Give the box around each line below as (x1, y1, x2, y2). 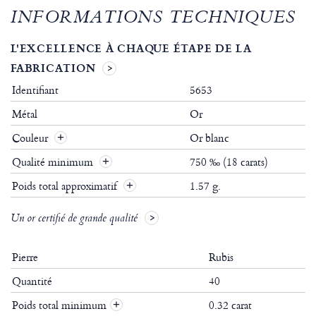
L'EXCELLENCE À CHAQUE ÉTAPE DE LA (11, 40, 252, 56)
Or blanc (190, 130, 229, 147)
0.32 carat (209, 297, 252, 314)
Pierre (12, 249, 38, 266)
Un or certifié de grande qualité (11, 210, 138, 229)
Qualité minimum (12, 154, 96, 171)
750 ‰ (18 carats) (190, 154, 268, 171)
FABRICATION (11, 60, 96, 76)
